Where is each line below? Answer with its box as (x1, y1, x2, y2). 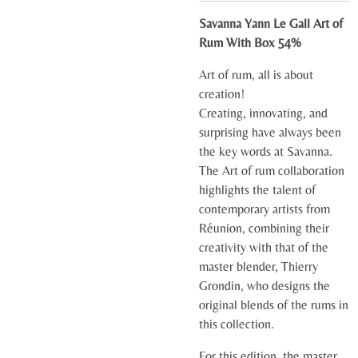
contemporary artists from (199, 201, 330, 217)
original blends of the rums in (199, 297, 348, 312)
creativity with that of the (199, 240, 328, 255)
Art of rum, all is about (199, 67, 313, 82)
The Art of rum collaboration (199, 163, 344, 178)
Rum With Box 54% (199, 35, 304, 50)
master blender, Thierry (199, 259, 318, 274)
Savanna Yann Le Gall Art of (199, 16, 343, 31)
